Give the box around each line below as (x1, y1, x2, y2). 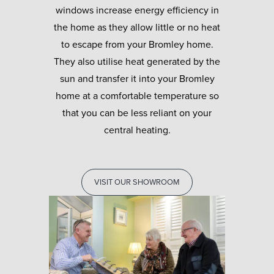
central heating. (103, 124, 171, 136)
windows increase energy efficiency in (55, 4, 219, 17)
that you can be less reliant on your (62, 106, 212, 119)
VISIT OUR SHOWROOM (94, 177, 180, 187)
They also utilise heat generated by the (54, 55, 220, 68)
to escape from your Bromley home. (61, 38, 213, 51)
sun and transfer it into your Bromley (59, 72, 215, 85)
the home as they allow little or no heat (54, 21, 220, 34)
